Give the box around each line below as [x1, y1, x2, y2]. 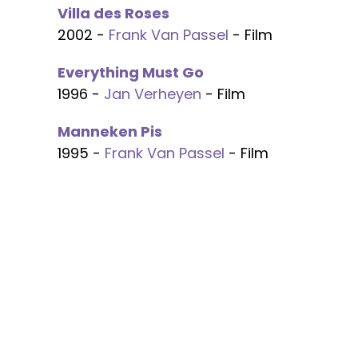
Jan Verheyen [104, 84, 201, 104]
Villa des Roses [58, 3, 169, 23]
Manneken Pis [58, 121, 162, 141]
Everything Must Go [58, 62, 204, 82]
